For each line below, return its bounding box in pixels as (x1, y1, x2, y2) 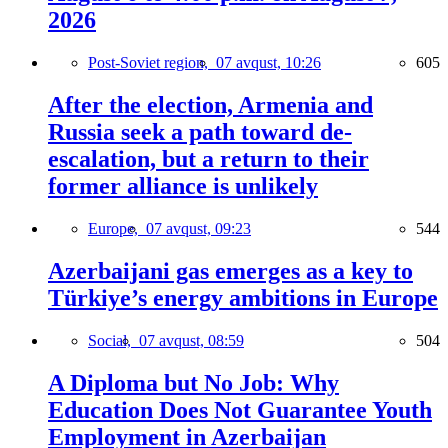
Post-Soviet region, (88, 54, 216, 72)
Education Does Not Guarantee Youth (48, 396, 432, 423)
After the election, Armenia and (48, 92, 373, 119)
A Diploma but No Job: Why (48, 369, 339, 396)
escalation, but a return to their (48, 146, 369, 173)
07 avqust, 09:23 (146, 220, 251, 238)
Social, (88, 331, 139, 349)
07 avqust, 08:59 (139, 331, 244, 349)
